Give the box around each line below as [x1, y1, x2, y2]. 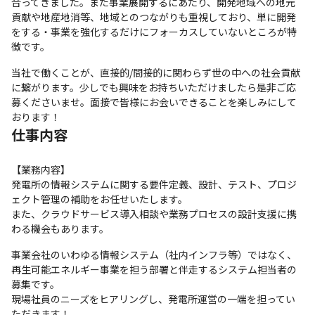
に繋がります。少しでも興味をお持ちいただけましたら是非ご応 [11, 80, 296, 94]
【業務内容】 [11, 162, 70, 176]
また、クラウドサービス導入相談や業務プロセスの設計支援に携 [11, 207, 297, 221]
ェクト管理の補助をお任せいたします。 [11, 192, 188, 206]
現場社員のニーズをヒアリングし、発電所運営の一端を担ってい [11, 292, 295, 306]
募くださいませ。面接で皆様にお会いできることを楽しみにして [11, 95, 297, 109]
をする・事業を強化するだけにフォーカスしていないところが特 [11, 25, 297, 39]
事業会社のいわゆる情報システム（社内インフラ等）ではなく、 [11, 247, 297, 262]
